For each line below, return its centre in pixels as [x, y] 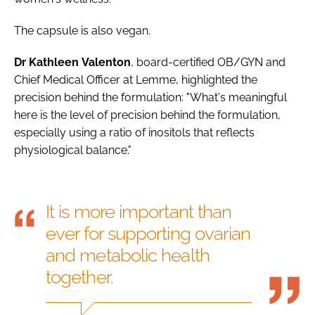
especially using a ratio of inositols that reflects [134, 133]
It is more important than [139, 212]
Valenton [106, 63]
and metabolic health [128, 256]
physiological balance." [73, 150]
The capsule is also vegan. [82, 31]
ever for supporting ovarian [148, 234]
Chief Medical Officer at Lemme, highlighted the [136, 80]
